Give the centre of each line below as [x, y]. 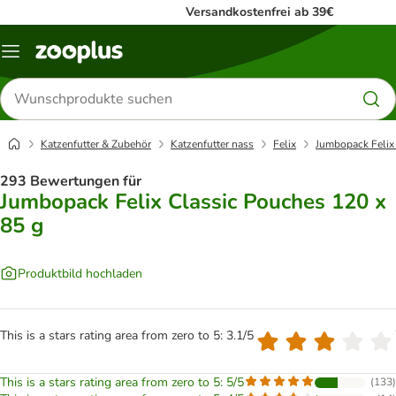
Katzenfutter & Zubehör [96, 144]
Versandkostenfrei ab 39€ [259, 12]
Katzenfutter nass [212, 144]
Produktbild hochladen [80, 273]
